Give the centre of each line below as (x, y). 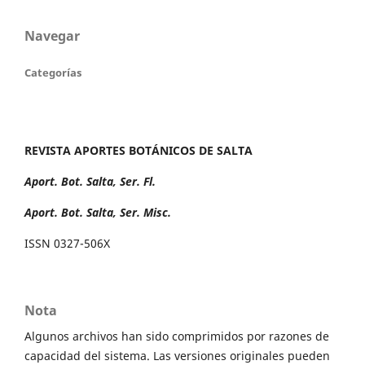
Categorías (53, 73)
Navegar (52, 36)
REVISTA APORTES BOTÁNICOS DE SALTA (139, 151)
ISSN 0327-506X (67, 244)
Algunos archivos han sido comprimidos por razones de (177, 336)
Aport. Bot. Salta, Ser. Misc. (98, 213)
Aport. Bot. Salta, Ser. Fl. (90, 182)
